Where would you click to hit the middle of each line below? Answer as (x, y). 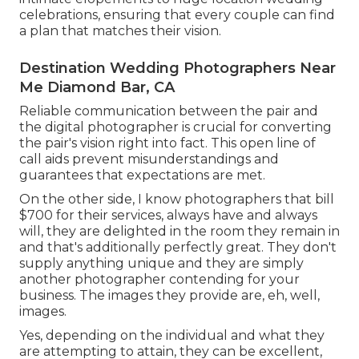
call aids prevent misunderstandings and (149, 159)
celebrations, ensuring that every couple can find (177, 15)
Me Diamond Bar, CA (97, 88)
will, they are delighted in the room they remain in (179, 232)
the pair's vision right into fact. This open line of (167, 143)
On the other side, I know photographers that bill (177, 200)
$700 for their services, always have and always (168, 216)
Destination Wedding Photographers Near (177, 69)
